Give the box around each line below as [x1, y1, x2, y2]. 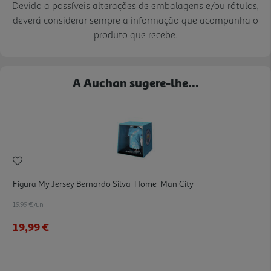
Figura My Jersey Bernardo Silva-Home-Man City [13, 178, 194, 189]
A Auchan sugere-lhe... [72, 74, 199, 90]
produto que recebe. [94, 28, 177, 41]
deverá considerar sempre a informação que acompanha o [13, 13, 258, 26]
